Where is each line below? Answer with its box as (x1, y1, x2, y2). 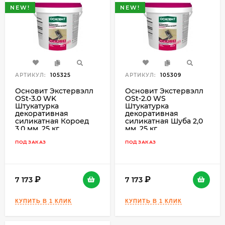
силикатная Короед (15, 117, 89, 126)
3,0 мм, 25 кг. (15, 124, 60, 134)
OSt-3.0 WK (15, 94, 56, 103)
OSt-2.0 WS (125, 94, 166, 103)
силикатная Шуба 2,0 (125, 117, 203, 126)
